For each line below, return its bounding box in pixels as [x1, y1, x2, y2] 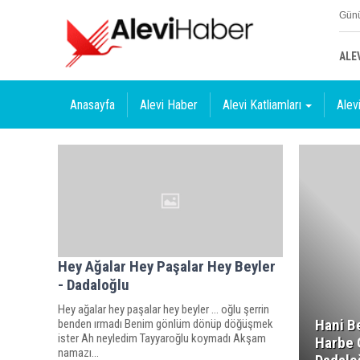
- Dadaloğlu [58, 275, 129, 294]
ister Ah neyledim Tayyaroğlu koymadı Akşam [58, 330, 266, 346]
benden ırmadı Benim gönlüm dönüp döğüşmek [58, 316, 273, 331]
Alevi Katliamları [223, 97, 301, 112]
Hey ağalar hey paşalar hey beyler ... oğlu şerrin [58, 301, 269, 317]
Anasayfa [70, 97, 115, 112]
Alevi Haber [140, 97, 198, 112]
